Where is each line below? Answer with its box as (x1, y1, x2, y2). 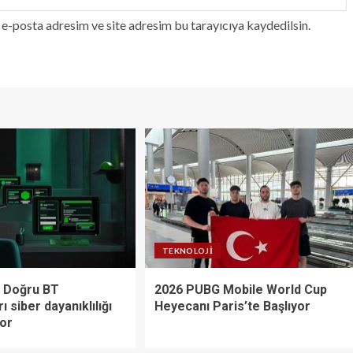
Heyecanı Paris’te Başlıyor (154, 298, 310, 314)
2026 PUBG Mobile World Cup (154, 281, 327, 297)
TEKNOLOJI (162, 245, 214, 255)
